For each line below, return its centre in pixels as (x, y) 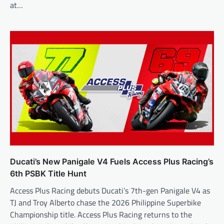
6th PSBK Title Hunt (48, 174)
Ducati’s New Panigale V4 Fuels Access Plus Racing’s (112, 162)
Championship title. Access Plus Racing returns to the (101, 215)
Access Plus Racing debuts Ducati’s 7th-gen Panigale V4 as (110, 191)
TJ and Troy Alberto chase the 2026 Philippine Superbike (105, 203)
